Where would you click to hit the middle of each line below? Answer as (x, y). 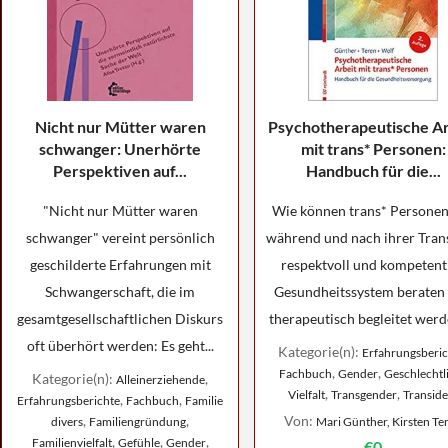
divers (67, 421)
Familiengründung (137, 421)
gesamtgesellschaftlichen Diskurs (120, 318)
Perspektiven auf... (120, 170)
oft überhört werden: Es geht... (120, 345)
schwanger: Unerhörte (120, 148)
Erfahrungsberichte (68, 400)
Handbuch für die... (373, 170)
